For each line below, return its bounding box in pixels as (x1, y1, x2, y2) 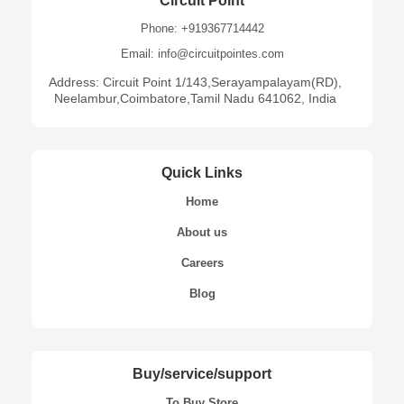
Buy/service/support (133, 366, 271, 382)
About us (177, 225, 227, 240)
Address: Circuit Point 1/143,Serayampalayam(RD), (48, 75, 342, 90)
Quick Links (161, 165, 243, 181)
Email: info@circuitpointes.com (120, 47, 284, 61)
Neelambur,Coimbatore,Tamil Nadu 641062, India (53, 91, 336, 106)
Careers (180, 256, 224, 271)
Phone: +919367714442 (140, 22, 264, 36)
